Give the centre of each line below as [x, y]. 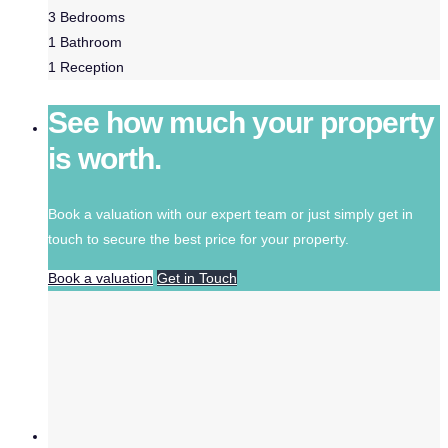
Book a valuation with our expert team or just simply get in [230, 214]
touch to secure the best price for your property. [198, 239]
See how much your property [241, 123]
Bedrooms [92, 17]
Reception [92, 67]
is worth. [104, 159]
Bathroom [91, 42]
